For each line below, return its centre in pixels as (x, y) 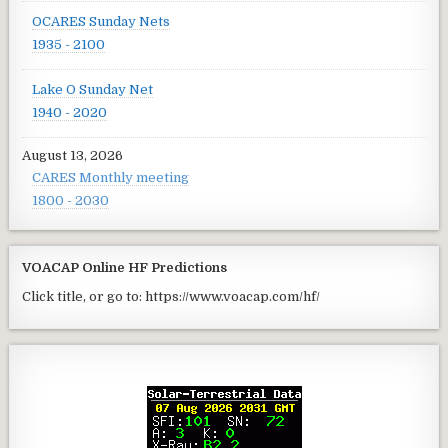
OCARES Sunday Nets (101, 21)
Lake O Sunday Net (93, 89)
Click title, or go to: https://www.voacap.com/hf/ (171, 296)
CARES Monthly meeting (111, 177)
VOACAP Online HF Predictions (125, 267)
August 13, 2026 (73, 155)
